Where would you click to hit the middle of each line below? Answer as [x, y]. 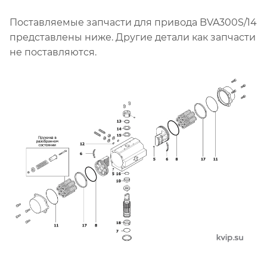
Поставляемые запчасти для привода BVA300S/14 [133, 22]
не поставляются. [54, 52]
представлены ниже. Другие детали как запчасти [133, 37]
